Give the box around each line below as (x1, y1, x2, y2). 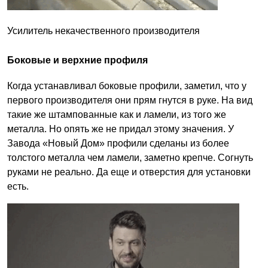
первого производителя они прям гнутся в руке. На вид (7, 95, 252, 105)
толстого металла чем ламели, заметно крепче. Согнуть (7, 152, 253, 163)
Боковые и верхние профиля (7, 54, 148, 65)
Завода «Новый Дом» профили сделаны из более (7, 138, 229, 148)
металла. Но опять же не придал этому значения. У (7, 123, 234, 134)
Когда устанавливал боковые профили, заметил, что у (7, 80, 246, 91)
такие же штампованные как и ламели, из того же (7, 109, 226, 120)
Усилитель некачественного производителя (7, 25, 200, 36)
